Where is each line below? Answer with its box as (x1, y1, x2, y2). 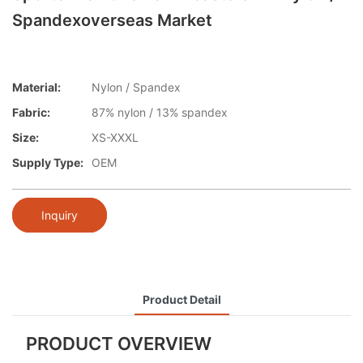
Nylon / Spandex (92, 80, 181, 95)
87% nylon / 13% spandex (92, 105, 228, 120)
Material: (12, 80, 61, 95)
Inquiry (41, 207, 78, 222)
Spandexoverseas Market (12, 11, 212, 30)
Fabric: (12, 105, 50, 120)
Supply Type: (12, 156, 83, 170)
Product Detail (142, 292, 221, 306)
